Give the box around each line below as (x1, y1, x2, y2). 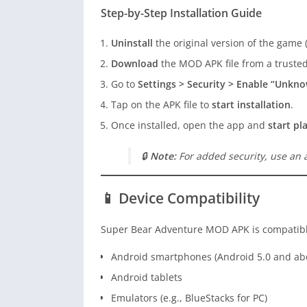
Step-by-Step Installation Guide (101, 5, 262, 21)
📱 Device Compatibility (101, 188, 260, 208)
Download (111, 57, 158, 71)
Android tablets (111, 271, 182, 284)
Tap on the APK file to (111, 98, 212, 112)
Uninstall (111, 36, 153, 50)
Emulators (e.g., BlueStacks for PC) (111, 291, 267, 305)
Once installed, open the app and (111, 119, 268, 132)
